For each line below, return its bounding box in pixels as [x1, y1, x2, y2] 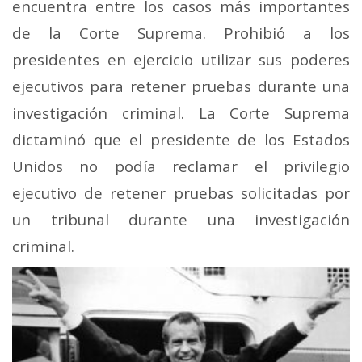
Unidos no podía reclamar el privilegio [12, 156, 350, 177]
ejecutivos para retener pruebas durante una [12, 76, 350, 97]
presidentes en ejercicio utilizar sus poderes [12, 49, 350, 70]
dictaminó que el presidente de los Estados [12, 129, 350, 150]
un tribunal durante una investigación [12, 209, 350, 230]
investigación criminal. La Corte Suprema [12, 103, 350, 124]
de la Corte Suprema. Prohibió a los [12, 23, 350, 44]
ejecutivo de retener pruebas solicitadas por [12, 183, 350, 204]
